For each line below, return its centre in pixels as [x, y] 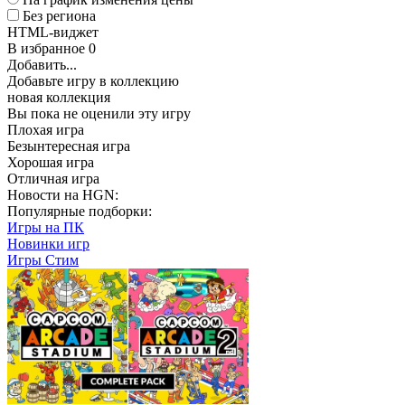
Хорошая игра [51, 162]
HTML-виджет [53, 32]
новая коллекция [59, 97]
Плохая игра [46, 130]
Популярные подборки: [80, 211]
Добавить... [42, 65]
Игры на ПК [46, 227]
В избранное [48, 48]
